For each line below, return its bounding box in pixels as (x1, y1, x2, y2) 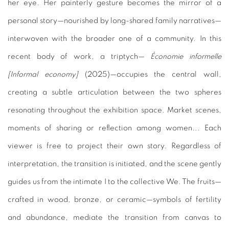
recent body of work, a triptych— (8, 52, 151, 60)
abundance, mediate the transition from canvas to (26, 213, 222, 221)
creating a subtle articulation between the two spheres (8, 88, 221, 96)
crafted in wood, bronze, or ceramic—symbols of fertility (8, 195, 221, 203)
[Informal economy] (8, 70, 78, 78)
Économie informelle (150, 52, 222, 60)
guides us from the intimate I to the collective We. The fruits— (8, 177, 221, 186)
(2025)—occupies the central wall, (78, 70, 222, 78)
